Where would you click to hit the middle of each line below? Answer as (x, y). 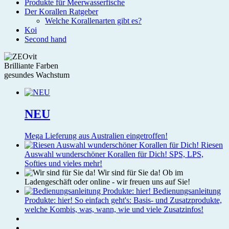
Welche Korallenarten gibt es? (93, 21)
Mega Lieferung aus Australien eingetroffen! (96, 135)
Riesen (212, 145)
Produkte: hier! (50, 200)
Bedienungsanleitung (187, 191)
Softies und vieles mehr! (63, 163)
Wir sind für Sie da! (130, 172)
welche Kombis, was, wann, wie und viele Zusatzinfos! (114, 209)
